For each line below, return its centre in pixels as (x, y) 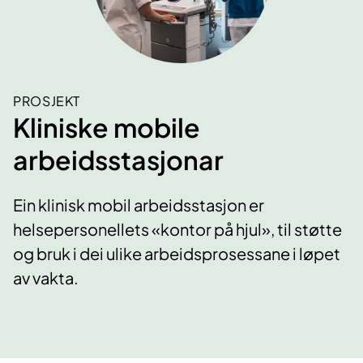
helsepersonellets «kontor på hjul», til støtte (177, 229)
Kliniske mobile (107, 127)
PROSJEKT (47, 100)
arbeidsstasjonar (118, 159)
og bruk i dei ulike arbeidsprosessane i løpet (177, 254)
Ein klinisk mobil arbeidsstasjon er (139, 205)
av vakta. (46, 278)
